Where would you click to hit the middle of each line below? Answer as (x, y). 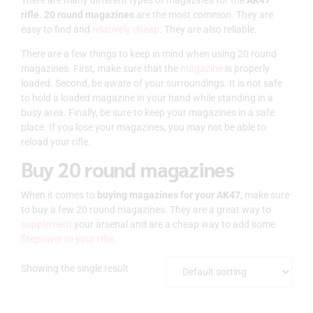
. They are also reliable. (208, 29)
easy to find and (57, 29)
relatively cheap (126, 29)
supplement (46, 224)
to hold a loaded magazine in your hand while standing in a (147, 97)
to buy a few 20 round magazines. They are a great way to (146, 209)
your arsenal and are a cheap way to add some (174, 224)
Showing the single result (75, 268)
